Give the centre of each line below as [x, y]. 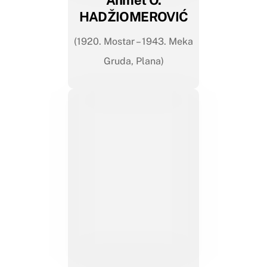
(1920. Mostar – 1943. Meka [133, 41]
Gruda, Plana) [133, 61]
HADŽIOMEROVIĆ [133, 16]
